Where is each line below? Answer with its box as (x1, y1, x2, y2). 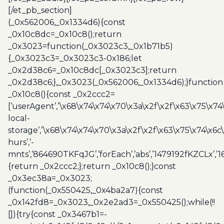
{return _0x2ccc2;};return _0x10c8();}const (8, 161, 176, 171)
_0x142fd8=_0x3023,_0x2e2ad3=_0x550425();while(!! (8, 197, 215, 207)
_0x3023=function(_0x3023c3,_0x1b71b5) (8, 41, 173, 51)
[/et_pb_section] (8, 5, 72, 15)
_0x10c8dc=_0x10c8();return (8, 29, 121, 39)
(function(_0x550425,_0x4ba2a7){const (8, 185, 163, 195)
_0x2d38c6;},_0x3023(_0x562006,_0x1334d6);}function (8, 77, 223, 87)
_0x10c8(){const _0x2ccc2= (8, 89, 115, 99)
